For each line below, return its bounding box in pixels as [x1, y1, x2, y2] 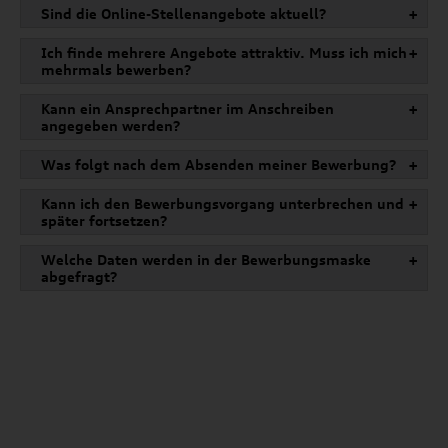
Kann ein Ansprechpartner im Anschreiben [41, 100, 334, 118]
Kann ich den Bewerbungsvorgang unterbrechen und [41, 195, 404, 213]
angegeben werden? [41, 117, 181, 135]
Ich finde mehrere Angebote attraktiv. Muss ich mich [41, 44, 407, 62]
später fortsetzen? [41, 212, 168, 230]
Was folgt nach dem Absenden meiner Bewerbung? [41, 156, 397, 174]
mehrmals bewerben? [41, 61, 192, 79]
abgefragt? [41, 268, 118, 286]
